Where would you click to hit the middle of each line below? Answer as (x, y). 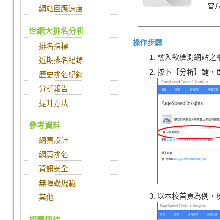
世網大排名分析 (56, 31)
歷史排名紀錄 (61, 74)
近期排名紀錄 (61, 60)
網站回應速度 (61, 9)
